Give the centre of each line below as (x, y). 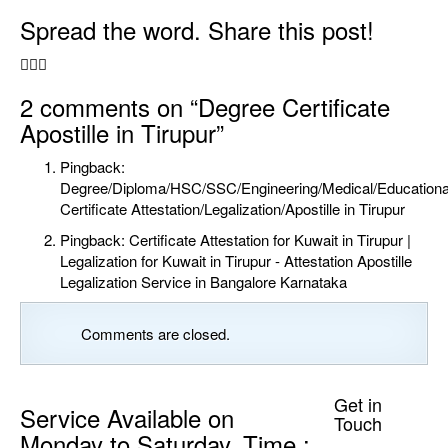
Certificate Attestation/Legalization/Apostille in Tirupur (232, 209)
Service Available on (127, 418)
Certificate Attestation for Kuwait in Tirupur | (270, 240)
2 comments (88, 107)
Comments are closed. (155, 334)
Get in (357, 404)
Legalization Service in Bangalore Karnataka (203, 282)
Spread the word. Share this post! (197, 30)
